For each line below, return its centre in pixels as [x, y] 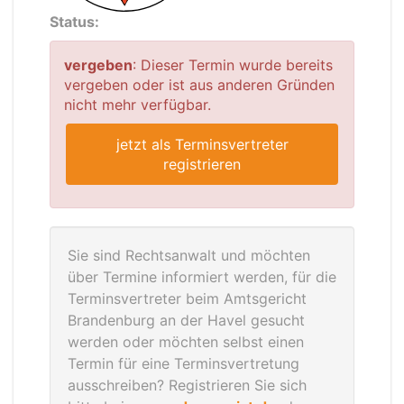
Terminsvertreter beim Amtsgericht [187, 298]
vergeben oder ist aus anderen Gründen [199, 85]
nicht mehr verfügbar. [138, 105]
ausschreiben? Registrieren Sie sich [187, 385]
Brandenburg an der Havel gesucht [186, 320]
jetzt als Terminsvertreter [202, 144]
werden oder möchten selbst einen [186, 342]
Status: [74, 22]
